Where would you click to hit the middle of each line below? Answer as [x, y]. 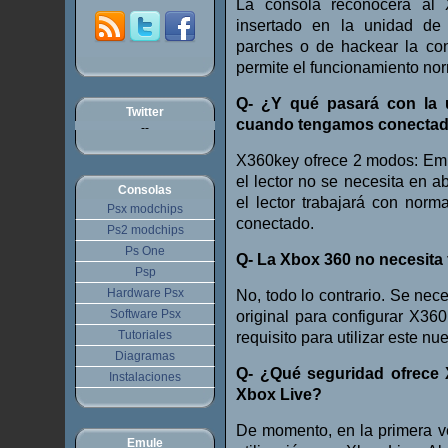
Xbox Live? [279, 394]
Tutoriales [145, 335]
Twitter [145, 112]
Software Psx [145, 314]
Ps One [145, 251]
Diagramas [145, 356]
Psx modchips [145, 209]
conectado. [275, 223]
